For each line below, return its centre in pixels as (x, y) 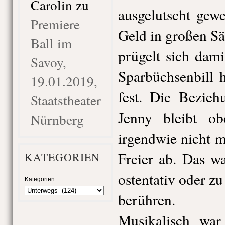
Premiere (55, 24)
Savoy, (48, 62)
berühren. (146, 200)
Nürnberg (57, 119)
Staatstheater (66, 100)
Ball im (51, 43)
